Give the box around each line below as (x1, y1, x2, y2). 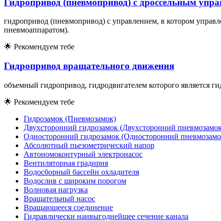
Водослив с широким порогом (24, 176, 126, 185)
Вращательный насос (24, 194, 95, 203)
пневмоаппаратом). (4, 26, 69, 35)
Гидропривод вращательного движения (4, 61, 174, 72)
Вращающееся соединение (24, 203, 113, 212)
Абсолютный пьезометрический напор (24, 141, 154, 149)
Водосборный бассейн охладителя (24, 167, 139, 176)
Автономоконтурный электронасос (24, 149, 143, 158)
